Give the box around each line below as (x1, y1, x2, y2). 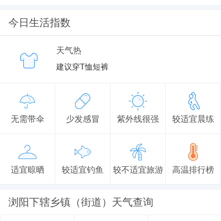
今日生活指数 (8, 16, 71, 28)
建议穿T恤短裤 (56, 62, 109, 71)
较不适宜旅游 (112, 164, 163, 175)
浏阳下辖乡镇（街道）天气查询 (8, 196, 154, 208)
